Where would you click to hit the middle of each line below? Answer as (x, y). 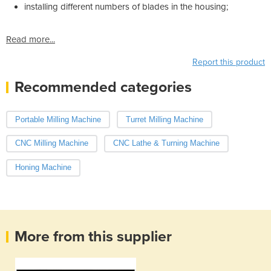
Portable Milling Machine (58, 119)
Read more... (31, 39)
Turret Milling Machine (164, 119)
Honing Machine (43, 168)
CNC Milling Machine (52, 143)
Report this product (229, 62)
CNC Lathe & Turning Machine (166, 143)
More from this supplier (93, 237)
